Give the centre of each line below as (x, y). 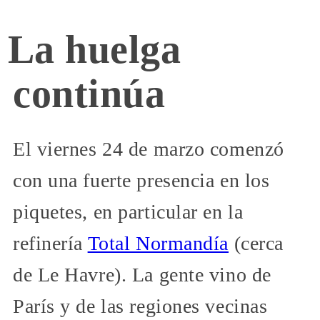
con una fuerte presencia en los (141, 181)
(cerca (256, 244)
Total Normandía (158, 244)
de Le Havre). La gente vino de (142, 275)
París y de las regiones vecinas (140, 306)
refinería (50, 244)
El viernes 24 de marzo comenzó (149, 149)
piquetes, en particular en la (128, 212)
